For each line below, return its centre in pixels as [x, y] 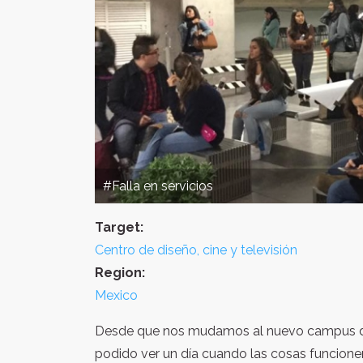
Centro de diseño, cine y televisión [196, 250]
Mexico [116, 295]
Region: [120, 272]
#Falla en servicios [158, 186]
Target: [119, 227]
